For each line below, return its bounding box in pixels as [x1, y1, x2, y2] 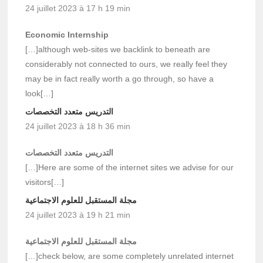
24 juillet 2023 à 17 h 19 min [25, 3, 131, 13]
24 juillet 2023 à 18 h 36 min [25, 121, 131, 131]
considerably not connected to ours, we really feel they [25, 59, 228, 69]
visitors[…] [25, 177, 65, 187]
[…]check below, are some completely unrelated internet [25, 251, 234, 261]
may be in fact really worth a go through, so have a [25, 73, 214, 83]
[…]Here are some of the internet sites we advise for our [25, 162, 234, 172]
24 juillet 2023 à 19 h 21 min [25, 210, 131, 220]
